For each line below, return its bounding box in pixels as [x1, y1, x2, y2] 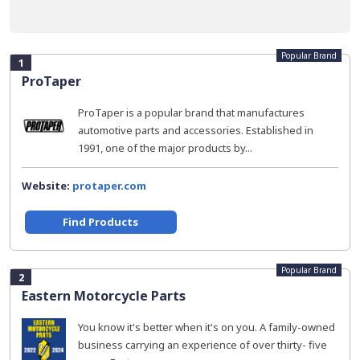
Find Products [63, 215, 139, 229]
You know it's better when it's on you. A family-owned [78, 320, 335, 334]
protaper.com [72, 178, 146, 193]
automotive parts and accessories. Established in [78, 123, 313, 137]
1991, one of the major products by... [78, 141, 252, 155]
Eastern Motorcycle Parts [22, 287, 186, 305]
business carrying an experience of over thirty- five [78, 337, 327, 352]
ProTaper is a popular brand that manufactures [78, 105, 305, 120]
